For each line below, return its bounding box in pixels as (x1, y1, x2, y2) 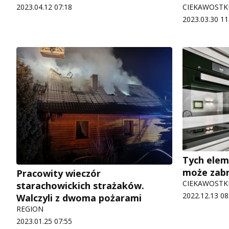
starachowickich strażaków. (16, 179, 144, 192)
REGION (16, 204, 43, 214)
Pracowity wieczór (16, 167, 101, 180)
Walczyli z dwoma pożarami (16, 192, 142, 204)
